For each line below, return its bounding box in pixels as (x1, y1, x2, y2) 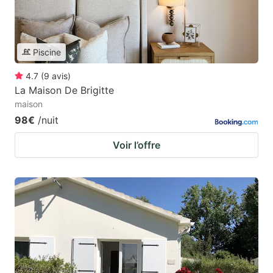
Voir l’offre (113, 138, 160, 151)
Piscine (33, 46, 61, 57)
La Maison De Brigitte (15, 83, 114, 96)
